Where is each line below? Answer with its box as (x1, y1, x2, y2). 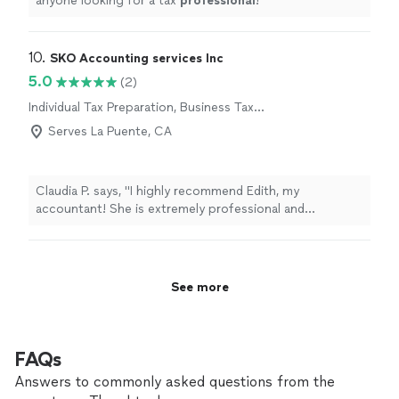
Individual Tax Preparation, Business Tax (28, 100, 254, 115)
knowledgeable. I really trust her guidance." (36, 219, 284, 234)
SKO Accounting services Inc (50, 51, 224, 66)
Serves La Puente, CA (48, 124, 172, 139)
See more (170, 279, 229, 295)
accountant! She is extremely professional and (36, 201, 305, 216)
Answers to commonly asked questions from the (14, 373, 335, 390)
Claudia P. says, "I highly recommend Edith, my (36, 183, 299, 199)
